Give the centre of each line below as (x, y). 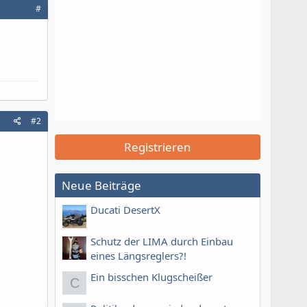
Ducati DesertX (125, 210)
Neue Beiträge (101, 185)
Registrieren (158, 147)
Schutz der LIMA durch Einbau (162, 242)
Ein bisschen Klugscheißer (151, 277)
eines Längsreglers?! (138, 256)
